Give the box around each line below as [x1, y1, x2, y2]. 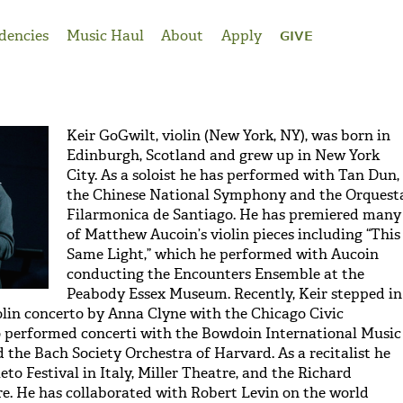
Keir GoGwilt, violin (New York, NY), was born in [67, 125, 390, 145]
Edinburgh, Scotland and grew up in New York [67, 145, 380, 165]
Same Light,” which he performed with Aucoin [67, 244, 379, 264]
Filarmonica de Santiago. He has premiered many [67, 204, 401, 224]
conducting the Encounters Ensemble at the [67, 264, 364, 283]
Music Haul [66, 26, 144, 45]
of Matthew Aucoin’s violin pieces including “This [67, 224, 400, 244]
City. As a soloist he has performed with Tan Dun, [67, 165, 399, 184]
